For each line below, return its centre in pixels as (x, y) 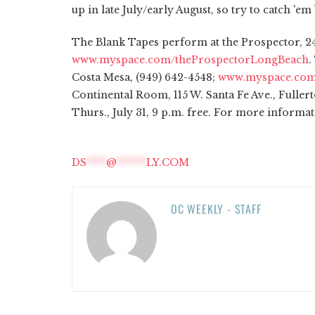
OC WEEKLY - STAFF (216, 208)
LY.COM (168, 162)
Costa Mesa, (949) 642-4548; (145, 77)
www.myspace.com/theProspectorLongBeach (190, 59)
